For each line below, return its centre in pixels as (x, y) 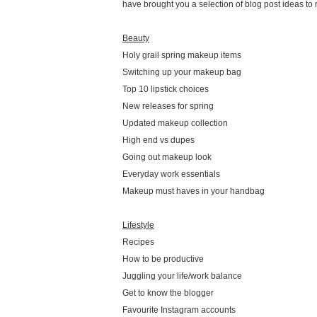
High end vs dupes (158, 140)
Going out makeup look (167, 157)
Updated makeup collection (175, 123)
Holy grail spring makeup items (182, 55)
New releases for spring (168, 106)
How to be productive (163, 259)
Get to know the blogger (168, 293)
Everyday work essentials (171, 174)
